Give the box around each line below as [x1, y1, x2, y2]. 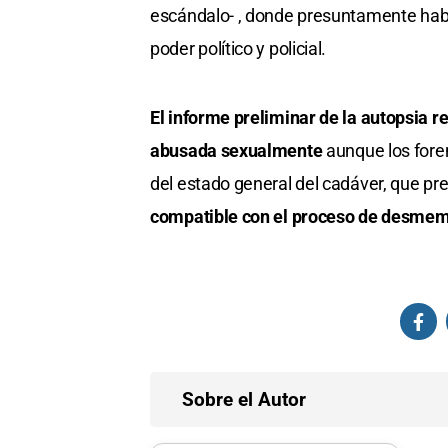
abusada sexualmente [150, 140, 323, 162]
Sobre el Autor [182, 388, 306, 412]
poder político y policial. [150, 38, 327, 60]
